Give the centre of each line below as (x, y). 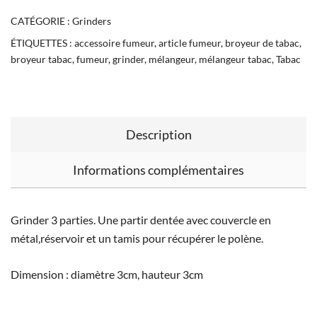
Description (158, 135)
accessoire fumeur (114, 43)
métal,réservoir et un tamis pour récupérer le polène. (137, 238)
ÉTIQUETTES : (42, 43)
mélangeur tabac (235, 59)
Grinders (92, 21)
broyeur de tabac (262, 43)
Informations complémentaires (158, 170)
